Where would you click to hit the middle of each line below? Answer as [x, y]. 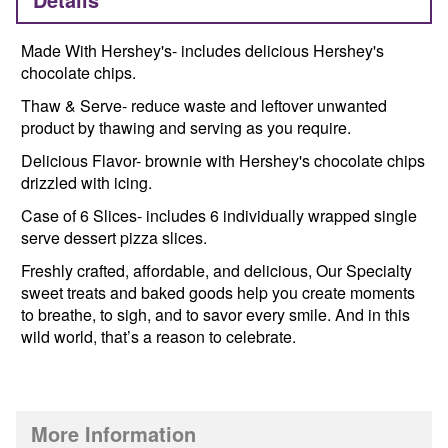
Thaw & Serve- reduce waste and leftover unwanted [204, 105]
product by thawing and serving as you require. [186, 127]
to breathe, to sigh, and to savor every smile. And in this [215, 314]
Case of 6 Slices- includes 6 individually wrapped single [219, 215]
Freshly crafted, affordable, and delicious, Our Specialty [216, 270]
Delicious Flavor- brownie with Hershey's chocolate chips [223, 160]
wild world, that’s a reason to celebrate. [158, 336]
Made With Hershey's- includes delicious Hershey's [202, 50]
